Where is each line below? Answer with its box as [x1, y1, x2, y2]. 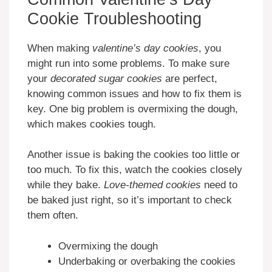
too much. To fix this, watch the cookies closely [27, 164, 242, 176]
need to [201, 179, 237, 191]
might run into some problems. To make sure [27, 57, 229, 69]
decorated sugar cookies [50, 72, 162, 84]
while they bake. [27, 179, 104, 191]
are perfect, [162, 72, 217, 84]
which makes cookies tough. [27, 118, 156, 130]
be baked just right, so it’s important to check [27, 194, 232, 206]
